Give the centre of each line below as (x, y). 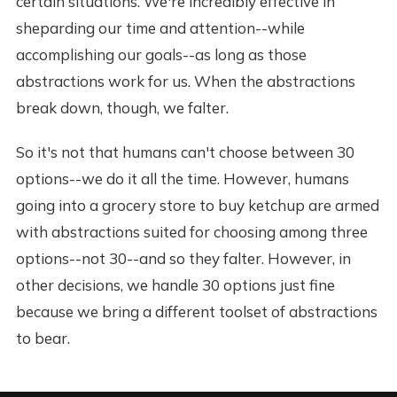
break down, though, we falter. (122, 108)
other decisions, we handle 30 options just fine (175, 285)
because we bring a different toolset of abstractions (196, 312)
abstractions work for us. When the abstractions (185, 82)
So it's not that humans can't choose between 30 (185, 152)
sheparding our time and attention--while (160, 28)
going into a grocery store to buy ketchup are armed (197, 206)
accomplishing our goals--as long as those (161, 55)
